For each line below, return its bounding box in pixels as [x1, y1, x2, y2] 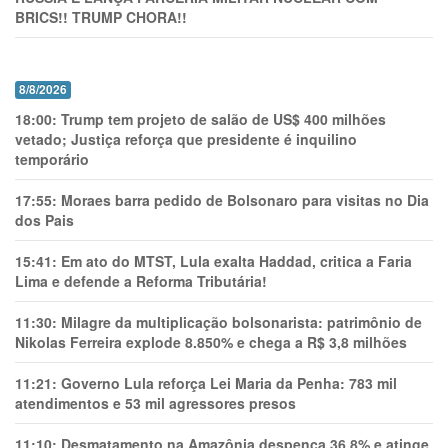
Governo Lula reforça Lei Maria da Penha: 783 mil [61, 373, 397, 394]
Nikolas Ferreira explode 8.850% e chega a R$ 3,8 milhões [15, 332, 407, 353]
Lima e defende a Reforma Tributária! [15, 271, 267, 292]
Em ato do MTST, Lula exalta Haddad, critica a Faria [61, 251, 412, 272]
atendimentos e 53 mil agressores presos [15, 393, 296, 414]
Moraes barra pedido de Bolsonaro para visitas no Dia [61, 190, 429, 211]
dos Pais [15, 210, 74, 231]
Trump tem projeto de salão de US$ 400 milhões [61, 109, 386, 130]
